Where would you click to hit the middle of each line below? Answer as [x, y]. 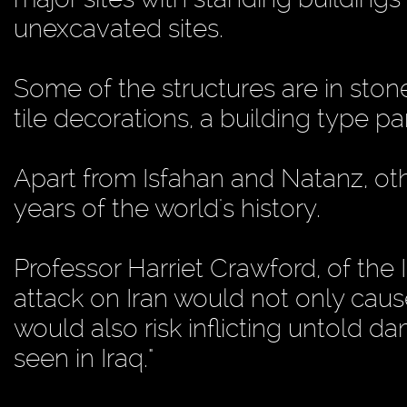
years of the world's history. [167, 209]
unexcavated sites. [119, 29]
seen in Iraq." [84, 359]
